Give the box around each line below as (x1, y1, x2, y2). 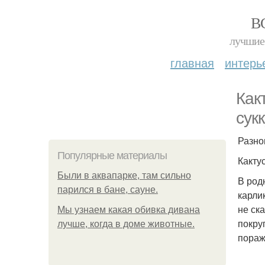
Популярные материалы (57, 150, 167, 161)
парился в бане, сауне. (57, 185, 158, 195)
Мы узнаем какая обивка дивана (57, 205, 200, 215)
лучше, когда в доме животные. (57, 219, 195, 229)
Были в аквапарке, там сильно (57, 170, 191, 180)
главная (170, 54, 214, 71)
